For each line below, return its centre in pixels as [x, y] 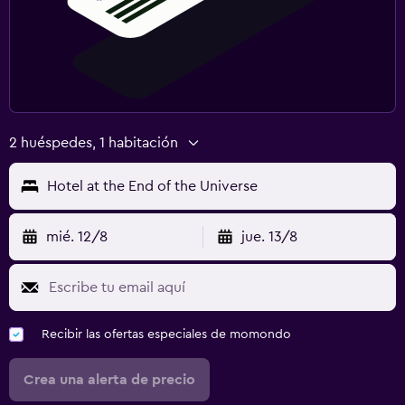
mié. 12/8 [77, 236]
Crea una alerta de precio [109, 379]
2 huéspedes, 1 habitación [94, 142]
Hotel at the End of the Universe [152, 186]
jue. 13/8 [269, 236]
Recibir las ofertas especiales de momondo [166, 334]
